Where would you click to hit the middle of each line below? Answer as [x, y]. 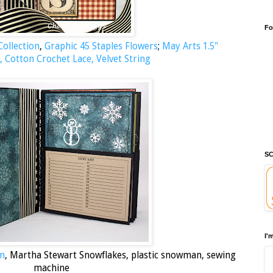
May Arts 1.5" [189, 47]
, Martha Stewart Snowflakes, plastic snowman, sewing [120, 256]
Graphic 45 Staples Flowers [100, 47]
